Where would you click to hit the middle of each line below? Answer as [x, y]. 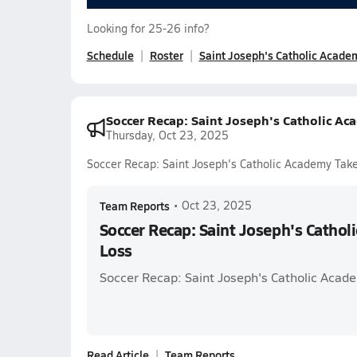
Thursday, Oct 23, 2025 [167, 135]
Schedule [110, 55]
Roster [166, 55]
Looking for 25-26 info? [147, 28]
